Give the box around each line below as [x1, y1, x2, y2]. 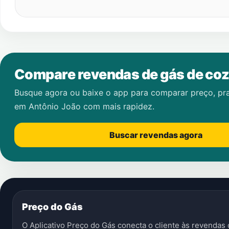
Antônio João [29, 101, 81, 111]
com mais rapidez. [81, 101, 154, 111]
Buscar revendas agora [109, 130, 202, 140]
